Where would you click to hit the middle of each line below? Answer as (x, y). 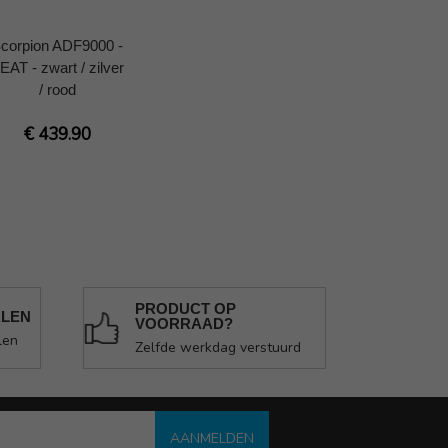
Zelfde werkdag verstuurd (217, 348)
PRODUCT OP (185, 309)
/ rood (57, 89)
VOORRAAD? (183, 324)
